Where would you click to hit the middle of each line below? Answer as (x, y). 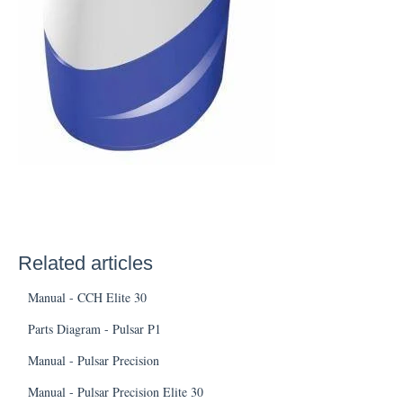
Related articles (85, 264)
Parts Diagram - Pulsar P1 (94, 329)
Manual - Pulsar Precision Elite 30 (115, 392)
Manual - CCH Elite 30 (89, 298)
